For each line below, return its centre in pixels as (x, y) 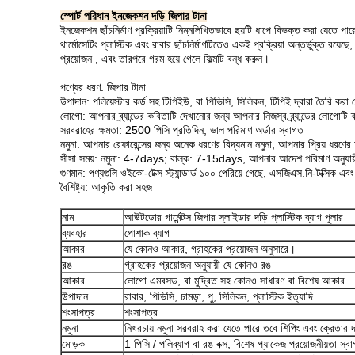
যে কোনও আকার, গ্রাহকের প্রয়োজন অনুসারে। (210, 249)
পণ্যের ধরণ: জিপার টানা (103, 87)
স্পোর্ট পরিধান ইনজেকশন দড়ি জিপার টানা (134, 16)
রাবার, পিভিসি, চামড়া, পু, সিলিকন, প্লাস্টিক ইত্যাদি (219, 296)
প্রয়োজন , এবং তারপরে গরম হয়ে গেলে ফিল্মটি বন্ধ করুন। (165, 59)
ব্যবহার (74, 233)
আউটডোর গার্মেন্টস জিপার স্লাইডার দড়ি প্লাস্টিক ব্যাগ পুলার (234, 217)
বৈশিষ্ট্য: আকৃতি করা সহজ (106, 187)
